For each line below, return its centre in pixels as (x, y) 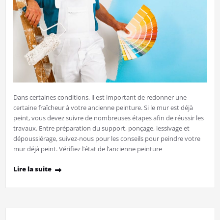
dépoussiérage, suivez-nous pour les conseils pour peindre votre (107, 138)
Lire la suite (32, 169)
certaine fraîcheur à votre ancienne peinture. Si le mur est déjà (103, 107)
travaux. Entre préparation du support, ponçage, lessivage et (101, 128)
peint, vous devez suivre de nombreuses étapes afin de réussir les (108, 118)
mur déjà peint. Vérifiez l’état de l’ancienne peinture (87, 149)
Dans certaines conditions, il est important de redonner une (100, 97)
